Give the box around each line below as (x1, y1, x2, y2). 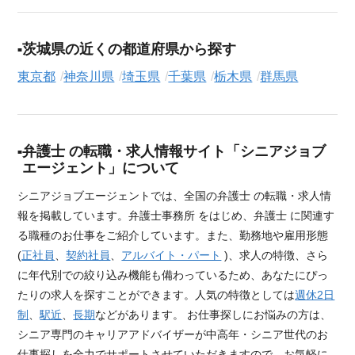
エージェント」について (22, 160, 180, 177)
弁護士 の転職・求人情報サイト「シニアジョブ (22, 143, 326, 160)
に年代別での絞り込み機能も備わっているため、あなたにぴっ (17, 269, 329, 282)
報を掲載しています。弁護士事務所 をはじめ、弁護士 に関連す (17, 209, 335, 223)
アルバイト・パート (121, 249, 222, 262)
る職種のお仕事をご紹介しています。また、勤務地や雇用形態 (17, 229, 329, 242)
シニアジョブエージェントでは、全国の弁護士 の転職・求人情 (17, 189, 332, 203)
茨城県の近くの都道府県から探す (22, 41, 237, 58)
